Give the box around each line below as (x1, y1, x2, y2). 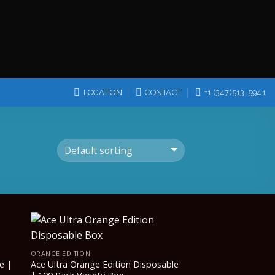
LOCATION (83, 87, 122, 97)
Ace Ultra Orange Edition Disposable (30, 258, 179, 271)
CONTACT (145, 87, 182, 97)
